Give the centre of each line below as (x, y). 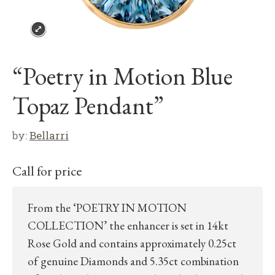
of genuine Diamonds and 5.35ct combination (133, 261)
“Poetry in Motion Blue (122, 76)
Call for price (47, 171)
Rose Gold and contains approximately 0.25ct (132, 243)
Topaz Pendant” (88, 106)
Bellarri (49, 135)
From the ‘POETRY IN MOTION (107, 208)
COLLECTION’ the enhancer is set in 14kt (128, 226)
